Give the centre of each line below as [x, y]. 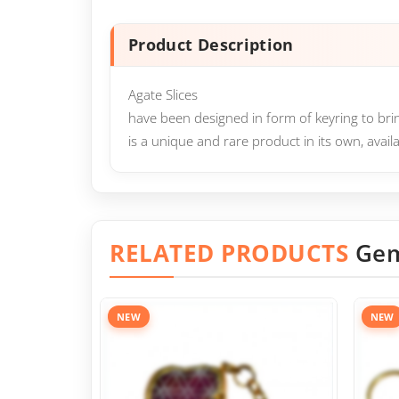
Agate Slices [163, 95]
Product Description [211, 45]
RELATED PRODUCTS [232, 253]
